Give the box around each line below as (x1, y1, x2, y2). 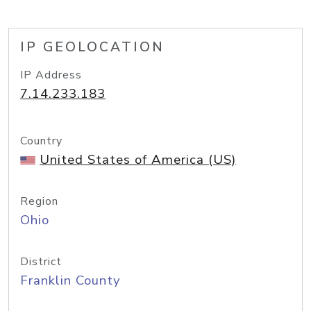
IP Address (20, 67, 82, 83)
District (20, 254, 62, 269)
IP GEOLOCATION (20, 38, 165, 56)
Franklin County (20, 271, 121, 289)
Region (20, 194, 58, 209)
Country (20, 133, 62, 149)
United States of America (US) (40, 151, 236, 169)
